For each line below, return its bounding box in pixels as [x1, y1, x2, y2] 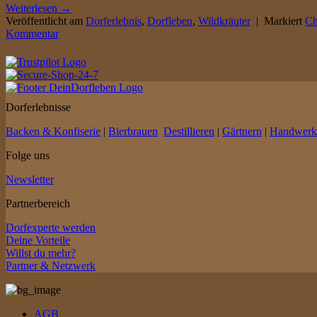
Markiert [264, 15, 305, 28]
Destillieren [163, 125, 214, 138]
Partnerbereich [6, 197, 70, 210]
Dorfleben [147, 15, 192, 28]
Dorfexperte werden [6, 221, 96, 234]
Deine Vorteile [6, 234, 70, 247]
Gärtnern [222, 125, 262, 138]
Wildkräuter [198, 15, 250, 28]
